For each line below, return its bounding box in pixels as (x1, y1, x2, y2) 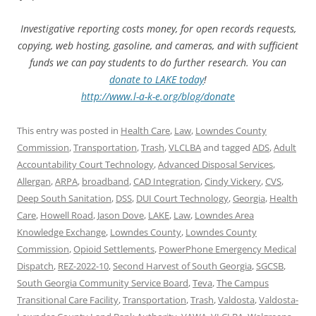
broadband (82, 174, 129, 188)
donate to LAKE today (109, 72, 204, 86)
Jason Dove (97, 208, 144, 221)
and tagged (201, 140, 253, 154)
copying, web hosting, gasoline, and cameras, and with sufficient (18, 38, 298, 52)
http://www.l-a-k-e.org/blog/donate (81, 89, 235, 103)
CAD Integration (133, 174, 200, 188)
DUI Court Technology (136, 191, 229, 205)
